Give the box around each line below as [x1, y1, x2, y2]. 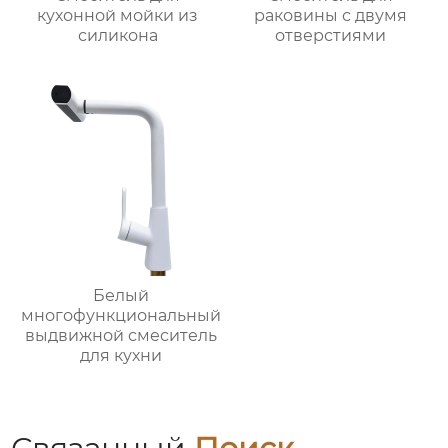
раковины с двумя [253, 6, 407, 26]
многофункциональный [21, 306, 222, 326]
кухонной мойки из [37, 6, 199, 26]
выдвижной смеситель [25, 326, 218, 346]
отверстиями [274, 26, 386, 46]
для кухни [80, 346, 163, 366]
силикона [77, 26, 158, 46]
